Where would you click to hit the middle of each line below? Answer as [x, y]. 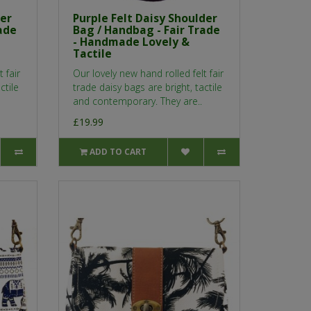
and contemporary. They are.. [137, 101]
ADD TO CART [118, 152]
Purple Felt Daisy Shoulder [145, 18]
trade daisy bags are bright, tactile [147, 87]
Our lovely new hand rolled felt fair [148, 74]
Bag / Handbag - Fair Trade [146, 30]
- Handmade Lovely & [131, 42]
